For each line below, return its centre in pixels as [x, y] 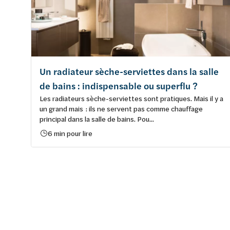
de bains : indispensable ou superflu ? [119, 86]
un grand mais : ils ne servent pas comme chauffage [121, 108]
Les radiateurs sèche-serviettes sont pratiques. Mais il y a [131, 98]
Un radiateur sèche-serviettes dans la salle [129, 71]
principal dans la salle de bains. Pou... [97, 119]
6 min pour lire [70, 133]
